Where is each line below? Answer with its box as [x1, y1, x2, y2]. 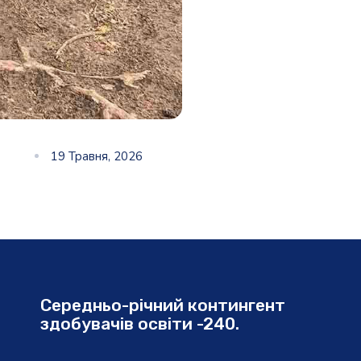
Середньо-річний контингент [39, 295, 285, 315]
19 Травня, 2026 [51, 148, 143, 164]
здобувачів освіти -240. [39, 313, 239, 334]
